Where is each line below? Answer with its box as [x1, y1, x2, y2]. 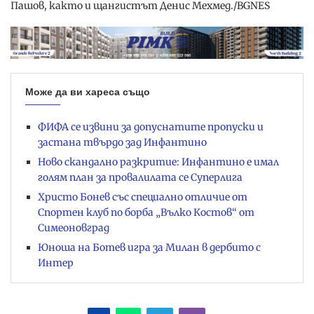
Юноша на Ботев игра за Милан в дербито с [38, 241, 261, 254]
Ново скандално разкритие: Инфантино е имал [38, 156, 279, 169]
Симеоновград [38, 221, 109, 235]
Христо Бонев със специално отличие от [38, 191, 247, 204]
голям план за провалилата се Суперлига [38, 171, 243, 184]
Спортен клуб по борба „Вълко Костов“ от [38, 206, 254, 219]
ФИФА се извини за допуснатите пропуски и [38, 121, 264, 134]
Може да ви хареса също [25, 86, 150, 98]
